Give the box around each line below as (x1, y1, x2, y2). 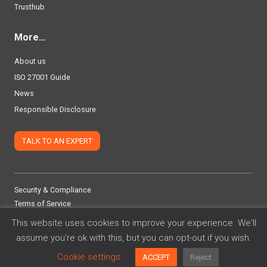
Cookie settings (57, 252, 120, 262)
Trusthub (14, 2, 45, 12)
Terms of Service (14, 198, 71, 208)
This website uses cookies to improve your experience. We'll (11, 217, 256, 228)
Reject (190, 253, 212, 262)
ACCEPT (142, 253, 170, 262)
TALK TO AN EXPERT (21, 136, 92, 146)
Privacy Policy (14, 212, 60, 222)
